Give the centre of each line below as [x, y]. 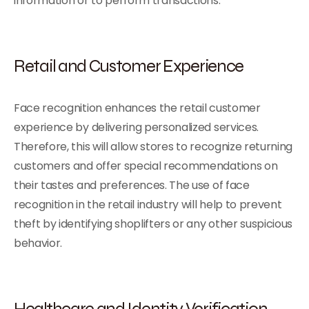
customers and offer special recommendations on [146, 166]
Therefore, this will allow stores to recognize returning [153, 147]
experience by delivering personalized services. [136, 127]
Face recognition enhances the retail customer [137, 108]
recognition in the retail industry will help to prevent [148, 205]
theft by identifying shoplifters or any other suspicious [153, 224]
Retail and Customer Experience [129, 66]
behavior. [38, 243]
